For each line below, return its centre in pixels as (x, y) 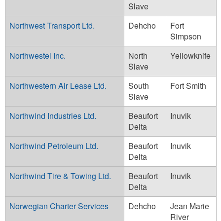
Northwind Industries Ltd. (53, 115)
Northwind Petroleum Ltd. (54, 146)
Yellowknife (190, 55)
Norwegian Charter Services (59, 206)
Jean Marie (190, 206)
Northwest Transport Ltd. (52, 25)
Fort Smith (188, 85)
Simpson (186, 36)
